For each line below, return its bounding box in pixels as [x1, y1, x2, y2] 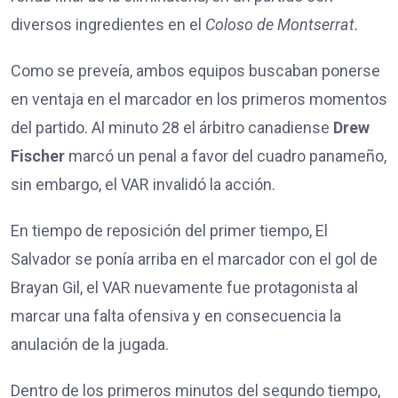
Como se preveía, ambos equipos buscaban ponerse [11, 60, 380, 80]
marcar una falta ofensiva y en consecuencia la [11, 306, 341, 325]
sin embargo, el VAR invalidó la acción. [11, 174, 279, 194]
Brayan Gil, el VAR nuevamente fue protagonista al [11, 277, 358, 297]
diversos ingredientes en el [11, 14, 205, 34]
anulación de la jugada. [11, 334, 169, 354]
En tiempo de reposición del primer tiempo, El [11, 220, 328, 240]
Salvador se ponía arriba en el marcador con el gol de [11, 249, 378, 268]
